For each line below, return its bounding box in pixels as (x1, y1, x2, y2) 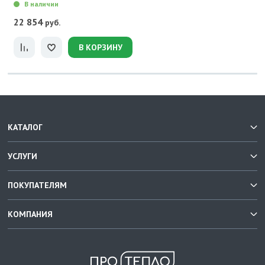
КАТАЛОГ (8, 122, 43, 132)
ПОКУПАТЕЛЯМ (8, 180, 67, 190)
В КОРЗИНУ (78, 42, 122, 53)
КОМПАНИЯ (8, 209, 53, 219)
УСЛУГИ (8, 151, 37, 161)
